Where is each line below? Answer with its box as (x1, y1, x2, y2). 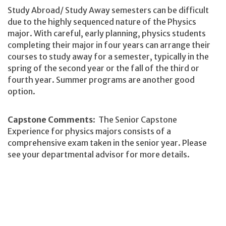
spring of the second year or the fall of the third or (8, 63, 199, 74)
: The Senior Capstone (93, 114, 177, 125)
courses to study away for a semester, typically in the (8, 51, 209, 62)
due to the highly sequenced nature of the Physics (8, 17, 196, 27)
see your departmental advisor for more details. (8, 149, 190, 159)
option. (8, 86, 38, 97)
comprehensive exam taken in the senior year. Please (8, 137, 207, 148)
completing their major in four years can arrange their (8, 40, 210, 50)
